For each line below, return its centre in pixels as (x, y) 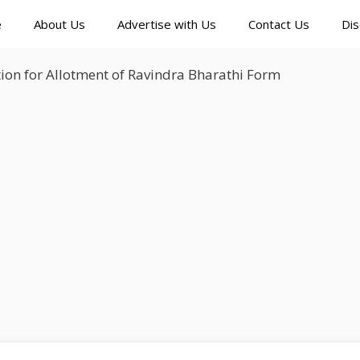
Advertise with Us (167, 24)
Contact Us (279, 24)
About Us (59, 24)
